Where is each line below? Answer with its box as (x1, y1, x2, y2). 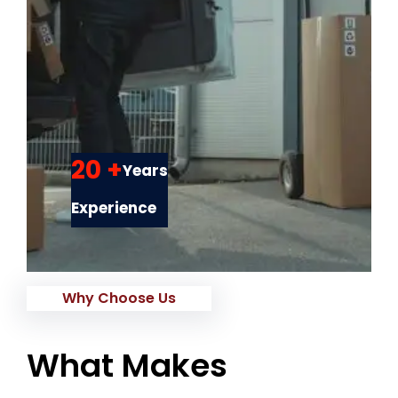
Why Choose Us (62, 288, 176, 309)
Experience (71, 197, 156, 219)
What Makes (27, 343, 227, 389)
